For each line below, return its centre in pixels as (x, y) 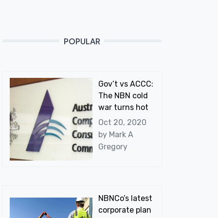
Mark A (121, 134)
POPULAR (82, 41)
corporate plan (125, 210)
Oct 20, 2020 (122, 122)
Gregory (113, 146)
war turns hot (123, 108)
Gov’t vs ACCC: (126, 84)
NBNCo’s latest (125, 199)
